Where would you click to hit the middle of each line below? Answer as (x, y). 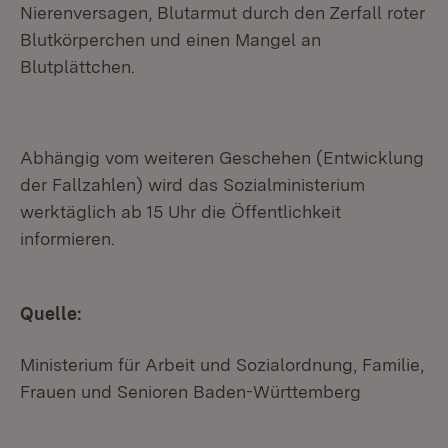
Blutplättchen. (77, 66)
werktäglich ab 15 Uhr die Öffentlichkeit (180, 211)
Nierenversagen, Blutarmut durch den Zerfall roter (222, 12)
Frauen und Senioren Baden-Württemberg (190, 391)
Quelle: (50, 313)
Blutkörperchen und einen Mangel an (170, 39)
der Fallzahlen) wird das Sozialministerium (192, 184)
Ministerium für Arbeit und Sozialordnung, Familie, (222, 364)
